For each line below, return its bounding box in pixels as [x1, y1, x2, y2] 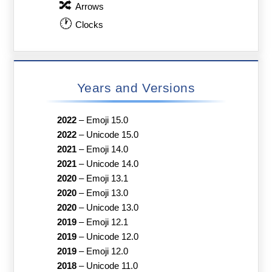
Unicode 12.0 [86, 232, 138, 242]
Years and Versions [76, 80, 195, 95]
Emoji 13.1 [86, 174, 128, 184]
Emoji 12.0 [86, 246, 128, 257]
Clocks [75, 20, 104, 30]
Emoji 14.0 [86, 144, 128, 155]
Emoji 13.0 [86, 188, 128, 199]
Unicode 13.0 [86, 203, 138, 213]
